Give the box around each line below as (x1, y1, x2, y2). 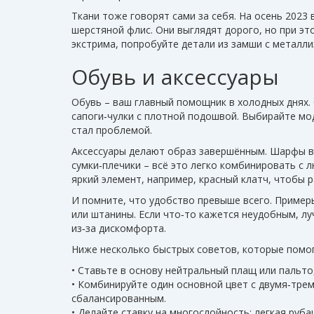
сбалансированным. (71, 292, 166, 305)
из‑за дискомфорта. (71, 221, 166, 235)
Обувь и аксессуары (71, 62, 279, 91)
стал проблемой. (71, 123, 152, 137)
